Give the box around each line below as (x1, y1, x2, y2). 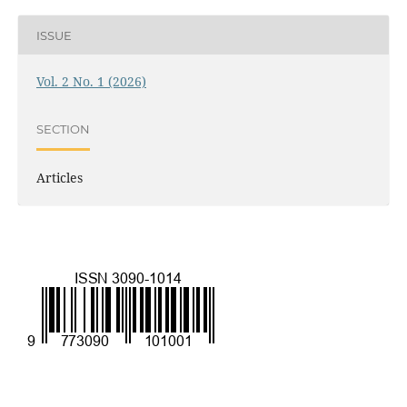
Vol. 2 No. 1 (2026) (35, 73, 146, 91)
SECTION (35, 121, 90, 136)
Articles (35, 169, 83, 187)
